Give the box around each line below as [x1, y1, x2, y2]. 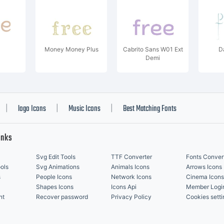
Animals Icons [111, 163, 149, 170]
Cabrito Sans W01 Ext [122, 45, 183, 53]
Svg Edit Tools [36, 153, 75, 160]
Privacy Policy [111, 193, 151, 200]
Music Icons [68, 102, 100, 115]
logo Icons [18, 102, 46, 115]
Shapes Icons [36, 183, 73, 190]
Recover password [36, 193, 88, 200]
